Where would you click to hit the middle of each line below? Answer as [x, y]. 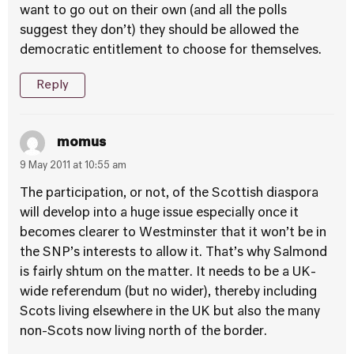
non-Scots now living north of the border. [143, 332]
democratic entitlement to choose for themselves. [171, 51]
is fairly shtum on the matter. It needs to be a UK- [168, 273]
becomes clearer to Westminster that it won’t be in [173, 233]
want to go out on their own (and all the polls [153, 11]
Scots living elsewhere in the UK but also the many [170, 312]
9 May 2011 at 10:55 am [73, 166]
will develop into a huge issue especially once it [159, 213]
